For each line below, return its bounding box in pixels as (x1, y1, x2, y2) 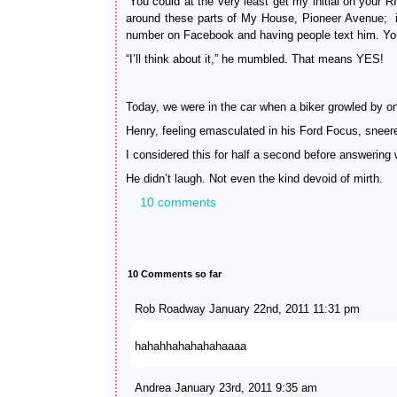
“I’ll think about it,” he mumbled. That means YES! (126, 52, 384, 66)
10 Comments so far (128, 269, 222, 279)
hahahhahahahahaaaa (135, 339, 246, 353)
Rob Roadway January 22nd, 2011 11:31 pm (135, 302, 360, 315)
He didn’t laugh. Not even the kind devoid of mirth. (126, 172, 383, 185)
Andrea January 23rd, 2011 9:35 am (135, 381, 317, 394)
